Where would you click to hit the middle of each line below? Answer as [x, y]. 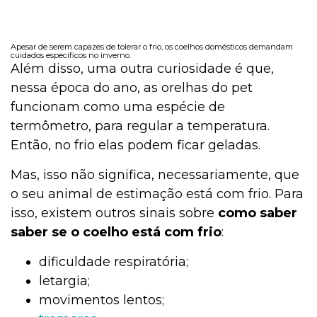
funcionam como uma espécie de [118, 107]
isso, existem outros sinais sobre [114, 213]
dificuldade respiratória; [114, 262]
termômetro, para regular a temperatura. [140, 126]
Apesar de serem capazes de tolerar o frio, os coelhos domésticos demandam [152, 47]
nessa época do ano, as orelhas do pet [132, 88]
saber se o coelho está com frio [116, 232]
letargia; [64, 281]
